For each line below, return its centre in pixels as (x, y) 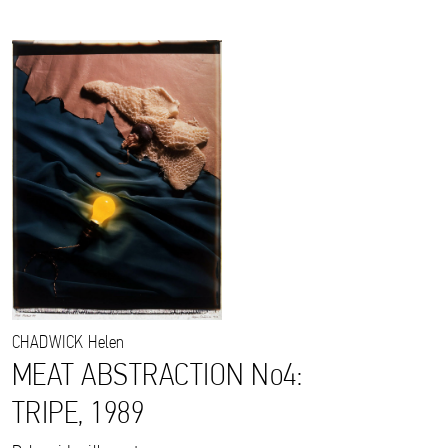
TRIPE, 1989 (78, 415)
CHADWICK (48, 344)
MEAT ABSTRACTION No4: (157, 377)
